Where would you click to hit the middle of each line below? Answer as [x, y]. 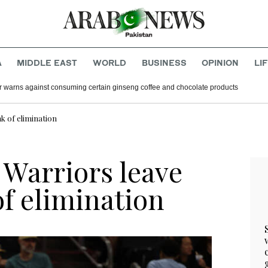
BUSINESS [164, 63]
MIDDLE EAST [47, 63]
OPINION [220, 63]
